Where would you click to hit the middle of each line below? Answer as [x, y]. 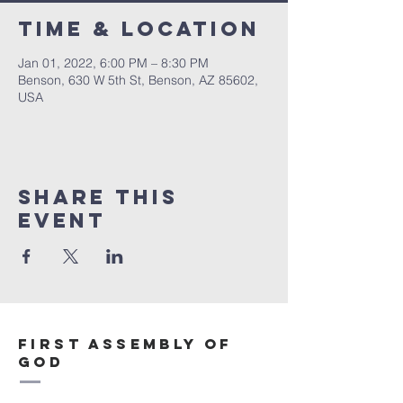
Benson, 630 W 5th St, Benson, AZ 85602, [138, 80]
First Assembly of [125, 344]
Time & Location [139, 29]
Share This [98, 197]
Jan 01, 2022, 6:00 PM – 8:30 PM [113, 63]
